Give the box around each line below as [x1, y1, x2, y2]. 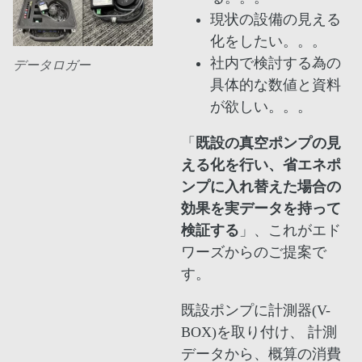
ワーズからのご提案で [180, 244, 326, 261]
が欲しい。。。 [209, 99, 312, 116]
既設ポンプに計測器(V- [180, 302, 330, 319]
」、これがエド [238, 222, 341, 239]
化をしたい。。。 [209, 33, 326, 50]
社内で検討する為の [209, 55, 341, 72]
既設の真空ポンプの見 [195, 135, 341, 152]
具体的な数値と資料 [209, 77, 341, 94]
